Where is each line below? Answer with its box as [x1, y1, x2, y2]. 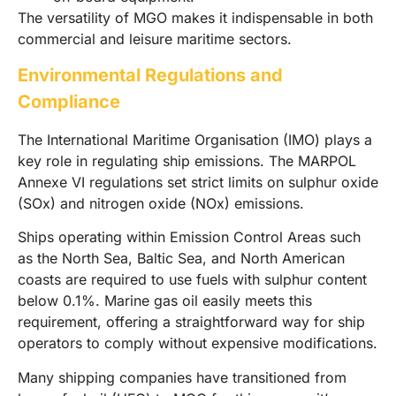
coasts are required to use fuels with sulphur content [18, 270, 367, 289]
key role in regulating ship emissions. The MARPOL [18, 152, 356, 171]
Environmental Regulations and [18, 65, 283, 87]
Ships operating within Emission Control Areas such [18, 228, 361, 247]
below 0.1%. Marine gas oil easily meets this [18, 292, 312, 310]
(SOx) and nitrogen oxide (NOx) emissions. [18, 194, 304, 213]
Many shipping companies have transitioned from [18, 368, 346, 386]
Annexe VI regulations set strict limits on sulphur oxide [18, 173, 378, 192]
